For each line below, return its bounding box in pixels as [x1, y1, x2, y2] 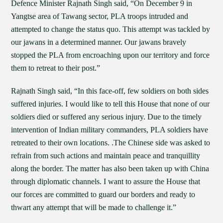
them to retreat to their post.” [11, 64, 101, 72]
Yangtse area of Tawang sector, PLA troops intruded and [11, 12, 189, 20]
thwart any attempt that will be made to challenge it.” [11, 203, 177, 212]
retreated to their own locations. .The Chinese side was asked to [11, 138, 211, 147]
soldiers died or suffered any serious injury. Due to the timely [11, 112, 202, 121]
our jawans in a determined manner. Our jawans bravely [11, 38, 187, 46]
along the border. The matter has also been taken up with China [11, 164, 210, 173]
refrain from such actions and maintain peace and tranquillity [11, 151, 201, 160]
